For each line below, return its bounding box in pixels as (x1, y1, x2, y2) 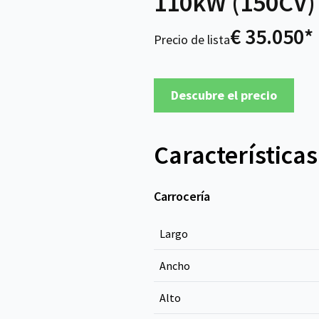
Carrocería (154, 188, 210, 204)
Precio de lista (154, 31, 230, 48)
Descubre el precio (171, 87, 277, 103)
